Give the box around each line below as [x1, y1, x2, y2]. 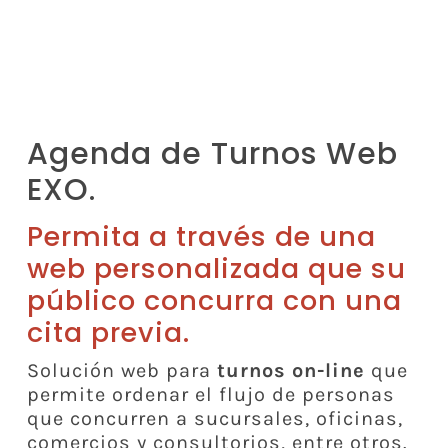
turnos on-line [211, 358, 365, 382]
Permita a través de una [27, 217, 376, 255]
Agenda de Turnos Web [26, 133, 398, 176]
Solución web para [27, 358, 211, 382]
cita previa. [27, 313, 190, 351]
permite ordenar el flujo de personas [27, 382, 395, 406]
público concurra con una [27, 281, 402, 319]
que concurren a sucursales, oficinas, [27, 406, 403, 430]
